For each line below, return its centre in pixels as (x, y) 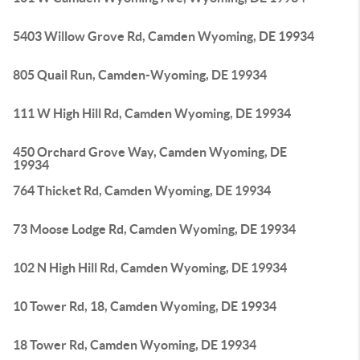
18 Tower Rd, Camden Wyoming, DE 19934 (135, 345)
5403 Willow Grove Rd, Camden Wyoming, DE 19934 (164, 36)
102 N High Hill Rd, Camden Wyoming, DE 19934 (150, 268)
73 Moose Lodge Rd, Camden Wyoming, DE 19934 (154, 229)
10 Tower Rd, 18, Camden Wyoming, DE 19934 (145, 306)
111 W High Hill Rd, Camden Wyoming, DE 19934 (152, 113)
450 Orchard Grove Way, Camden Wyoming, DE (150, 152)
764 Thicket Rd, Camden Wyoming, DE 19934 (142, 190)
